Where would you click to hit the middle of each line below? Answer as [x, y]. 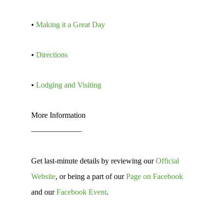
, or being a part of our [91, 176]
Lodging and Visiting [69, 85]
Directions [52, 55]
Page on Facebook [154, 176]
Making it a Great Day [71, 25]
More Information [58, 115]
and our [44, 192]
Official [167, 161]
